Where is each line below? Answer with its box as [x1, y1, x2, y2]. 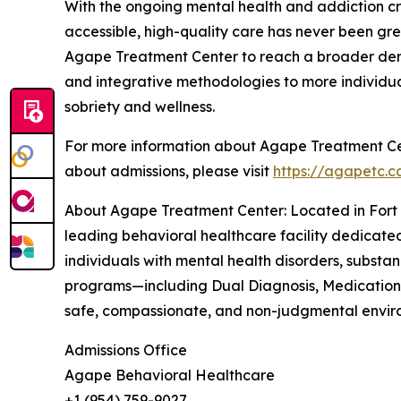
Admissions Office [64, 340, 187, 359]
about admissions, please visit [64, 161, 273, 180]
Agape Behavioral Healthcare [64, 365, 275, 384]
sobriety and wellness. [64, 97, 215, 115]
